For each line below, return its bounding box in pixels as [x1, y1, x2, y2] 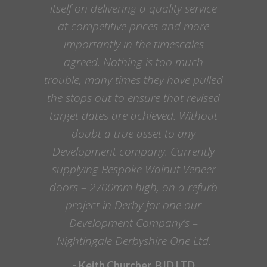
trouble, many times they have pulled [44, 72, 223, 88]
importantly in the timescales [63, 36, 204, 52]
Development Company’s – [69, 215, 198, 231]
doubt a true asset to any [72, 125, 195, 141]
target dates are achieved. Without [49, 107, 218, 123]
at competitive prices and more [58, 18, 209, 34]
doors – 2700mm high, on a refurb [49, 179, 218, 195]
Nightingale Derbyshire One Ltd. [56, 232, 211, 249]
